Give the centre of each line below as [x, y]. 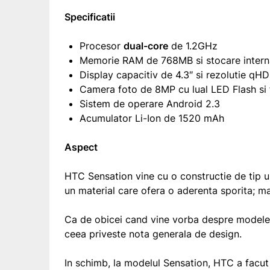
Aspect [81, 147]
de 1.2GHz [193, 46]
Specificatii [90, 17]
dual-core [146, 46]
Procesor [102, 46]
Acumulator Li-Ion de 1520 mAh [152, 118]
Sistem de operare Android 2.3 [150, 103]
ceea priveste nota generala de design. [153, 234]
